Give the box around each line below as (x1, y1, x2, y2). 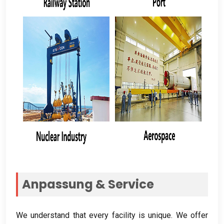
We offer (175, 210, 208, 220)
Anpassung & (22, 175, 108, 192)
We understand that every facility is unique (16, 210, 171, 220)
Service (108, 175, 154, 192)
